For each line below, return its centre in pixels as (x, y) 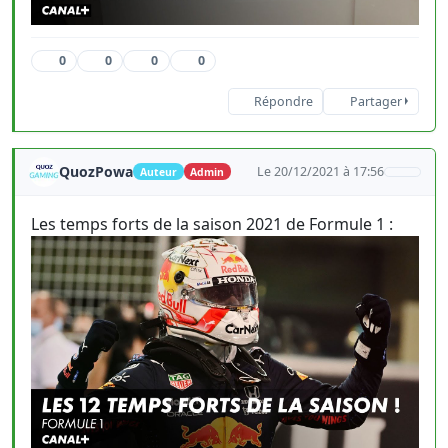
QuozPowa (96, 171)
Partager (375, 101)
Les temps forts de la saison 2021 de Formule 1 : (212, 223)
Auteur (158, 171)
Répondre (283, 101)
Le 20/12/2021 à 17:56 (321, 171)
